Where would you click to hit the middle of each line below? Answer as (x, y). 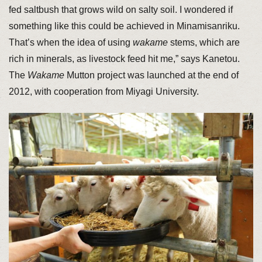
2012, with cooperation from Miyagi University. (104, 92)
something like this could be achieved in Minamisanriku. (124, 26)
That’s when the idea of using (70, 43)
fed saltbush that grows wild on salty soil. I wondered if (120, 10)
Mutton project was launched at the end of (151, 75)
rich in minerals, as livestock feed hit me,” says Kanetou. (124, 59)
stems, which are (204, 43)
